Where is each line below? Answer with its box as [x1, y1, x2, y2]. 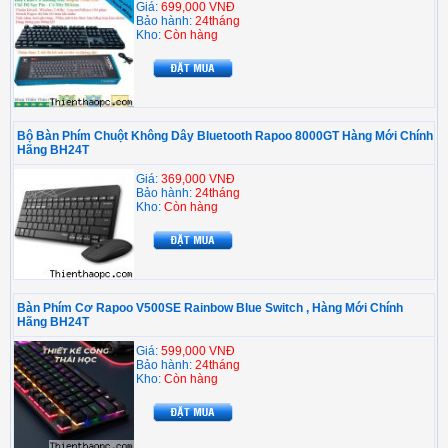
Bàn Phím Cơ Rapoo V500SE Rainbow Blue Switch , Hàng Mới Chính [17, 301, 403, 316]
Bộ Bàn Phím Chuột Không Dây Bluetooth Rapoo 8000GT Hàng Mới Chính [17, 129, 433, 144]
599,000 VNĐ [161, 344, 235, 359]
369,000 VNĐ [161, 172, 235, 187]
